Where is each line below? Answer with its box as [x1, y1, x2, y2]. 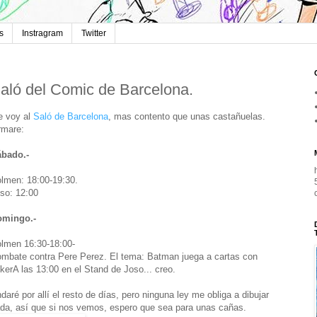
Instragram [22, 28, 63, 39]
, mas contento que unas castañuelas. [108, 111, 265, 122]
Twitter [81, 28, 106, 39]
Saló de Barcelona [33, 111, 108, 122]
